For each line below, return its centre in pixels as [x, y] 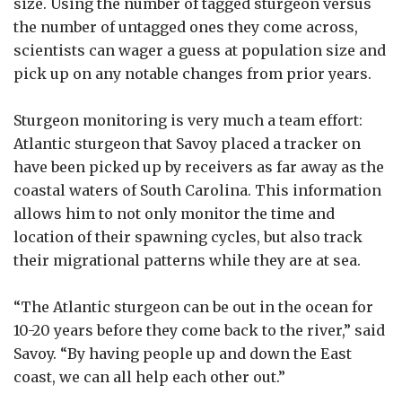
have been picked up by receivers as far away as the [199, 166]
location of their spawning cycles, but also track [188, 236]
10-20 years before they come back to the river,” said [199, 330]
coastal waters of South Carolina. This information [197, 190]
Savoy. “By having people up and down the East [183, 353]
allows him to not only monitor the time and [174, 213]
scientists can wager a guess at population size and [200, 50]
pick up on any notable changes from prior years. [196, 73]
